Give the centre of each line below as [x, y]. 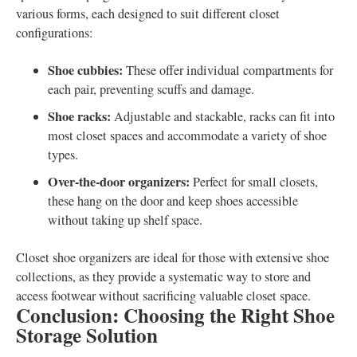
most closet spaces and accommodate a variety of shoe [187, 135]
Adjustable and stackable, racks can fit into [223, 116]
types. [63, 155]
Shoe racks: [79, 116]
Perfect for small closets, [254, 182]
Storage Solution [87, 335]
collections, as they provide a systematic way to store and [163, 277]
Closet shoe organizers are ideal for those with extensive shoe [173, 257]
